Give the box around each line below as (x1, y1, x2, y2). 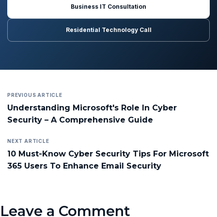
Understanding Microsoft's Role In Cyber (7, 103, 177, 113)
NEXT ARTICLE (7, 138, 49, 144)
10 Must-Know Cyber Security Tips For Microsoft (7, 149, 209, 159)
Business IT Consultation (71, 3, 146, 11)
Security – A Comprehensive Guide (7, 115, 153, 125)
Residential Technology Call (65, 26, 152, 34)
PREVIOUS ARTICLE (7, 92, 62, 98)
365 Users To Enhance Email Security (7, 161, 161, 171)
